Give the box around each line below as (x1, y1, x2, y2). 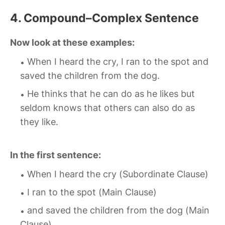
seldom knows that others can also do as (20, 102, 195, 114)
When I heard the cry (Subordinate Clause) (27, 169, 208, 180)
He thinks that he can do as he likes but (27, 88, 195, 99)
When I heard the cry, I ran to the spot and (27, 56, 208, 67)
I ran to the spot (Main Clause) (27, 187, 157, 198)
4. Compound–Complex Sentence (10, 11, 199, 26)
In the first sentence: (10, 150, 101, 161)
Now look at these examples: (10, 37, 135, 48)
